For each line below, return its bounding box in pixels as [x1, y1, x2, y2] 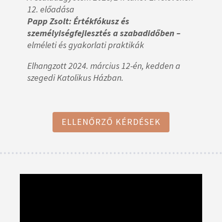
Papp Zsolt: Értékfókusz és [27, 15, 129, 27]
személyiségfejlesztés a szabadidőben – [27, 27, 180, 39]
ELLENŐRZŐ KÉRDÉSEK [61, 116, 161, 128]
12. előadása [27, 3, 74, 15]
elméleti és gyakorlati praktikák [27, 39, 144, 51]
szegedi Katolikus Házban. [27, 71, 123, 83]
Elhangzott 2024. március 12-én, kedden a [27, 59, 180, 71]
